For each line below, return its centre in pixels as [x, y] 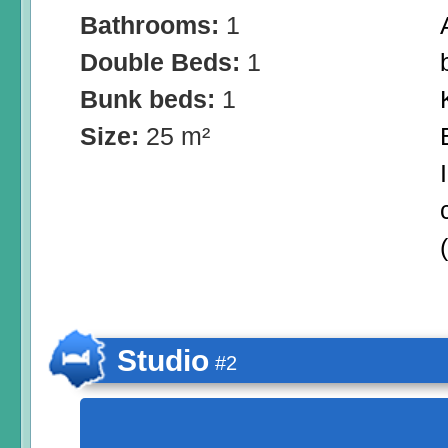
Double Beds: [163, 62]
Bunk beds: [151, 99]
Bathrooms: [153, 25]
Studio [163, 361]
